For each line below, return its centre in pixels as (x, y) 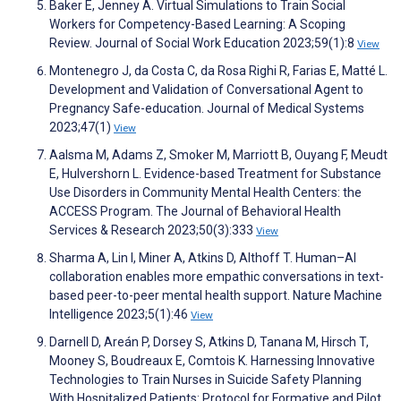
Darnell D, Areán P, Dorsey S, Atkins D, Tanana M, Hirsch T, (209, 342)
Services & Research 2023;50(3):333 (153, 230)
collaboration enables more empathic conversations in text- (217, 277)
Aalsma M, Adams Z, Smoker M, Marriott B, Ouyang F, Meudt (218, 155)
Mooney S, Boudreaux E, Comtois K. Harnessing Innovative (212, 361)
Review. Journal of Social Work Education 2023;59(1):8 (203, 43)
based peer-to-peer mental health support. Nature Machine (216, 296)
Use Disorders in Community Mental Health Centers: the (205, 193)
